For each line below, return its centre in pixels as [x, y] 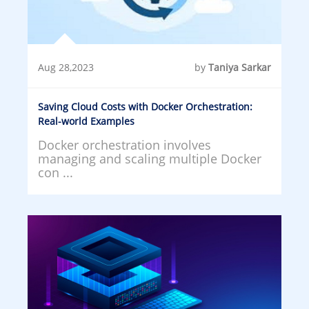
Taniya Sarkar [240, 67]
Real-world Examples [86, 121]
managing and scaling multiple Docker [150, 158]
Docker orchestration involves [124, 144]
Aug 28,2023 [66, 67]
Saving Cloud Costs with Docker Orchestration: [145, 106]
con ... [56, 172]
